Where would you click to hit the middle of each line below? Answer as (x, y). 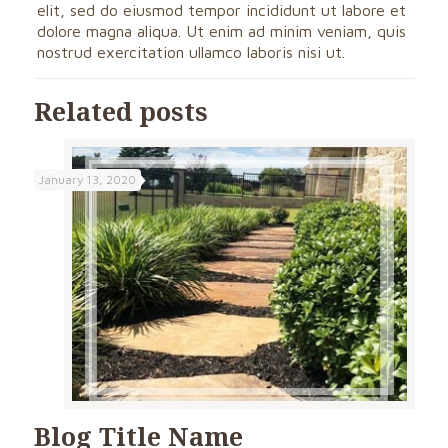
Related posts (120, 111)
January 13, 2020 (87, 179)
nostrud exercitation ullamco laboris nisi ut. (191, 52)
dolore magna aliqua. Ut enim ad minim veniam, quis (222, 31)
